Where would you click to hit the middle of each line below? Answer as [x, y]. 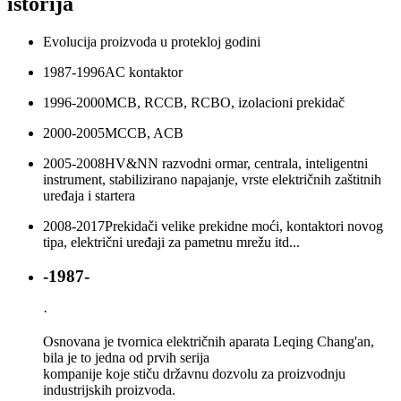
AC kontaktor [144, 72]
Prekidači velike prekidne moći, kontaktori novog [244, 226]
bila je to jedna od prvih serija [126, 358]
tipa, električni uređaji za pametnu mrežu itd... [171, 242]
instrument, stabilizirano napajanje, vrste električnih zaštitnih [212, 179]
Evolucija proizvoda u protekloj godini [152, 41]
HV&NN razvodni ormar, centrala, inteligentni [236, 163]
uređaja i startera [89, 195]
